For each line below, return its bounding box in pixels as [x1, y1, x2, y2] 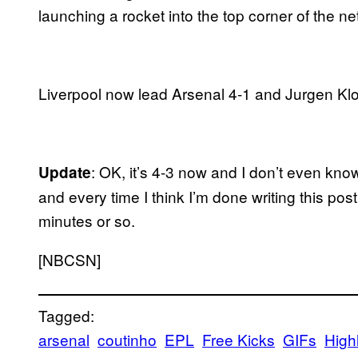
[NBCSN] [38, 248, 101, 270]
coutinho [97, 328, 157, 350]
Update [38, 161, 91, 183]
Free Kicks [202, 328, 275, 350]
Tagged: [38, 304, 94, 326]
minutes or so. [38, 209, 135, 231]
